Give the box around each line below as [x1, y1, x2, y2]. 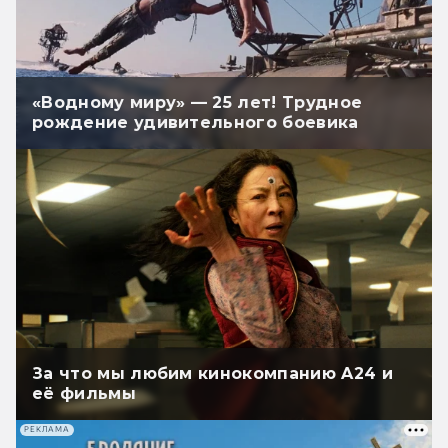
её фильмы [32, 383, 136, 403]
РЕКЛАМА [24, 425, 70, 435]
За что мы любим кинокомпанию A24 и [32, 363, 393, 383]
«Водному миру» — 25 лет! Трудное [32, 92, 363, 112]
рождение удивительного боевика [32, 112, 359, 132]
